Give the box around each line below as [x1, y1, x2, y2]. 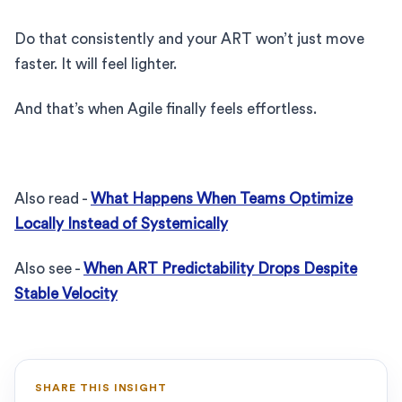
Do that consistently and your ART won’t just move [14, 31, 364, 47]
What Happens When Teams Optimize [91, 190, 353, 206]
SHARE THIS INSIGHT [35, 381, 168, 393]
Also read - [14, 190, 91, 206]
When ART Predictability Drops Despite [83, 260, 357, 276]
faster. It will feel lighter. [14, 56, 177, 72]
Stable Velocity [14, 285, 118, 301]
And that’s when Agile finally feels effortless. [14, 100, 317, 117]
